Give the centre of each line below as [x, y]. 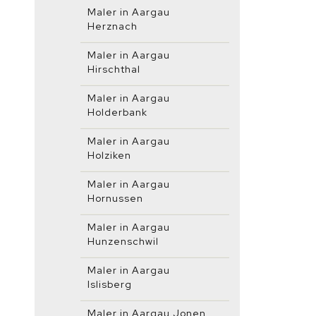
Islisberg [110, 284]
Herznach [113, 26]
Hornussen [115, 198]
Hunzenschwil [123, 241]
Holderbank [117, 112]
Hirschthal [114, 69]
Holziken [109, 155]
